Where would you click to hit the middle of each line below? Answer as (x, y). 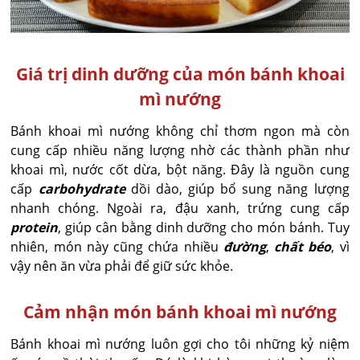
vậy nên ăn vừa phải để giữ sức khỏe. (122, 266)
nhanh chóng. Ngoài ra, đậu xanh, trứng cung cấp (180, 208)
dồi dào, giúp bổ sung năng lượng (237, 188)
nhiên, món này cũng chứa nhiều (117, 246)
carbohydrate (82, 188)
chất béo (303, 246)
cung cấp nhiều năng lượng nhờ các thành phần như (180, 150)
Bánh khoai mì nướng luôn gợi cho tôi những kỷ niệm (180, 344)
